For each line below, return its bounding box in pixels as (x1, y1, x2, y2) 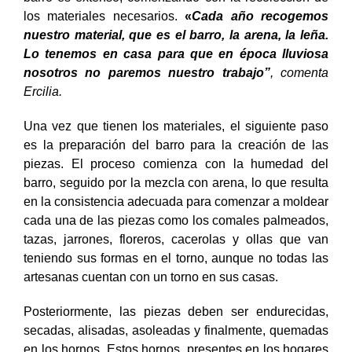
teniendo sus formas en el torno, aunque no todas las (24, 251, 328, 265)
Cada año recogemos (192, 9, 329, 23)
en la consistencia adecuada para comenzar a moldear (24, 194, 328, 208)
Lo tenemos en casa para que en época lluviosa (24, 46, 328, 60)
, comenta (269, 65, 329, 79)
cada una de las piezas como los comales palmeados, (24, 213, 328, 227)
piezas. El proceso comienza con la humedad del (24, 156, 328, 170)
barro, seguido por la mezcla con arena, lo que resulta (24, 175, 328, 189)
